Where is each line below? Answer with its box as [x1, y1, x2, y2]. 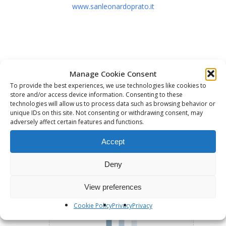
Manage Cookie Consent [69, 69, 157, 79]
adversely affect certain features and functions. [10, 118, 144, 126]
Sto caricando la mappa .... [60, 92, 183, 106]
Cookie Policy [74, 201, 112, 210]
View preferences [84, 182, 142, 191]
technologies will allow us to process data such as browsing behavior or [10, 99, 215, 108]
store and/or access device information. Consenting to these [10, 90, 183, 99]
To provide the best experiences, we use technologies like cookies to [10, 81, 206, 90]
